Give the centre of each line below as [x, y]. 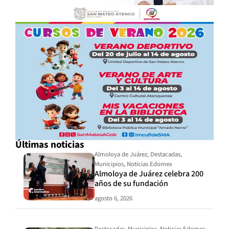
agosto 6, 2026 [114, 198]
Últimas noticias [50, 144]
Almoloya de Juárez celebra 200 [149, 174]
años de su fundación [132, 183]
